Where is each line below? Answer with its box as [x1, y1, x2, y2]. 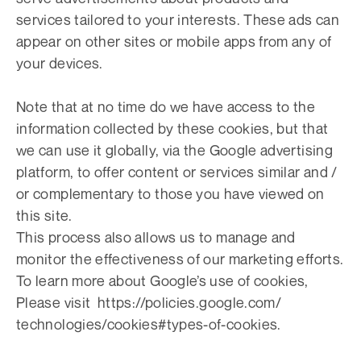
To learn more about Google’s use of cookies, [16, 272, 309, 289]
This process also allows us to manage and [16, 228, 296, 246]
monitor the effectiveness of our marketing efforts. [16, 250, 344, 268]
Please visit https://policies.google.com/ [16, 293, 282, 311]
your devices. [16, 54, 103, 72]
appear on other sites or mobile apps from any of [16, 32, 332, 50]
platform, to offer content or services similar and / [16, 163, 338, 180]
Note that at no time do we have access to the [16, 98, 316, 115]
